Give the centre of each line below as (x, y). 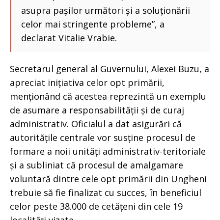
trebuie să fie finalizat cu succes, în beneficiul (106, 192)
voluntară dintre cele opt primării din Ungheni (108, 179)
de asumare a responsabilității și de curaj (97, 110)
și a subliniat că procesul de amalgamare (96, 165)
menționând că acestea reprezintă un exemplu (108, 96)
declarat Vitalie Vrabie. (69, 38)
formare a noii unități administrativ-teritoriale (108, 151)
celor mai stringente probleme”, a (93, 24)
